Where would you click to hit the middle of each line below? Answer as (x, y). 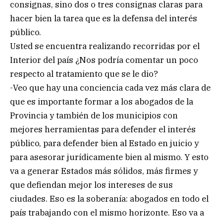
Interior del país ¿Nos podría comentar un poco (104, 60)
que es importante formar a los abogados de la (102, 102)
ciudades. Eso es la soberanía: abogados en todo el (109, 199)
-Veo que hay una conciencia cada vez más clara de (110, 88)
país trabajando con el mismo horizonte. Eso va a (107, 213)
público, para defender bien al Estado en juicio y (104, 143)
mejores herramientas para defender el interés (103, 130)
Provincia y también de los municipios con (94, 116)
